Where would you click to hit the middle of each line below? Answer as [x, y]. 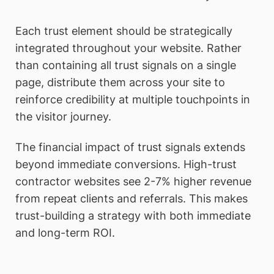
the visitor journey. [63, 117]
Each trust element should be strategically [124, 31]
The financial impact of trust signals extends [130, 147]
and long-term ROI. [65, 232]
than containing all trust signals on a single [126, 65]
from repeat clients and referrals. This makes [131, 198]
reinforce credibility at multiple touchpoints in [133, 100]
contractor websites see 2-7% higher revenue [133, 181]
